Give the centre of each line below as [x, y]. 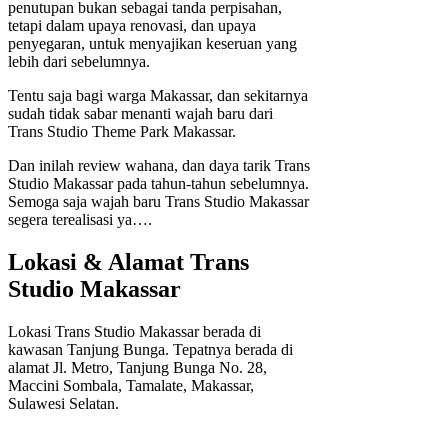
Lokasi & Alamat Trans [128, 262]
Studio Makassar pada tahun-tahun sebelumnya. [158, 184]
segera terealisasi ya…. [80, 220]
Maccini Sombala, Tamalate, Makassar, [131, 386]
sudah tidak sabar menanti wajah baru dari [140, 114]
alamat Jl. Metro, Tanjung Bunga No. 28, [137, 368]
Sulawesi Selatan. [63, 404]
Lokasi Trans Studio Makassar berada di [134, 332]
